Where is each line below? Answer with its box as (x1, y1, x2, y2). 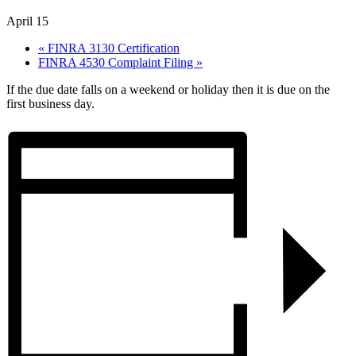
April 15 (6, 14, 48, 28)
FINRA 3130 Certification (44, 41, 180, 55)
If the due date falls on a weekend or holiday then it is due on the (6, 82, 330, 96)
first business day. (6, 96, 95, 110)
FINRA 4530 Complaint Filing (38, 55, 196, 69)
